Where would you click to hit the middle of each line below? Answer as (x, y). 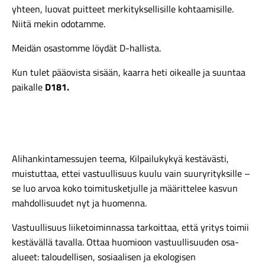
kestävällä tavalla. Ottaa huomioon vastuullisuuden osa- (125, 242)
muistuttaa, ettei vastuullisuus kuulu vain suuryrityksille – (131, 174)
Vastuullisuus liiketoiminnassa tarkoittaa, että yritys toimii (130, 227)
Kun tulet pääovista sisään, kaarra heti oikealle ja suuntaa (129, 72)
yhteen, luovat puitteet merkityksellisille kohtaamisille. (123, 9)
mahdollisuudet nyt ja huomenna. (79, 203)
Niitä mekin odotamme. (59, 24)
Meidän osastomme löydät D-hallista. (86, 48)
